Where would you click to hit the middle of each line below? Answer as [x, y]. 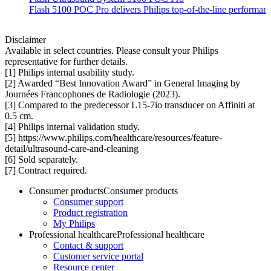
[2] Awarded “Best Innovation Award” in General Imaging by [122, 83]
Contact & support [88, 246]
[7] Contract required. [46, 171]
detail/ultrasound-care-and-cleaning [72, 149]
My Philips [74, 224]
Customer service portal [98, 256]
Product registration [90, 213]
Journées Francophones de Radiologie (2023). [93, 94]
